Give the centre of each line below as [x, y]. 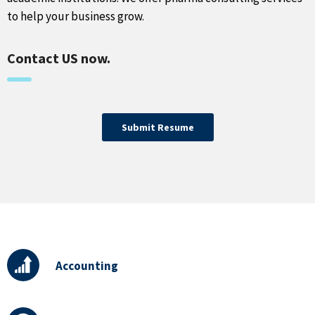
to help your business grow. [76, 16]
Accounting [87, 266]
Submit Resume [157, 127]
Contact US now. [60, 58]
